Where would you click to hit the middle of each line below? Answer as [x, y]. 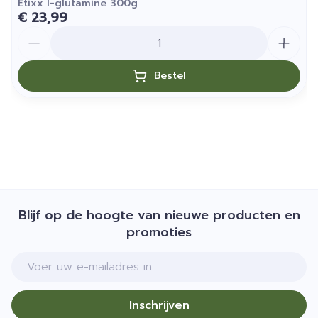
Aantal [35, 33]
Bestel [170, 76]
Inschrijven [159, 305]
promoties [159, 232]
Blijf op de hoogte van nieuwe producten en [159, 215]
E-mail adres [46, 258]
